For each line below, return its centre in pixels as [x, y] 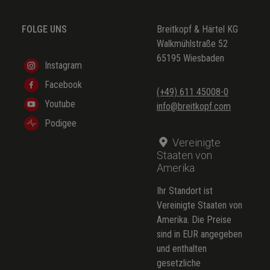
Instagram [63, 65]
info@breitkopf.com [194, 106]
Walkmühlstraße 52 [192, 43]
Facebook [63, 84]
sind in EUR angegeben [199, 234]
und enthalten [182, 248]
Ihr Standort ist [185, 190]
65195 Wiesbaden [190, 58]
